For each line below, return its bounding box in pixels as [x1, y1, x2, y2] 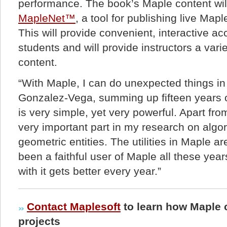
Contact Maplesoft [27, 201, 121, 213]
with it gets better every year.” [18, 165, 161, 177]
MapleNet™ [18, 12, 75, 24]
